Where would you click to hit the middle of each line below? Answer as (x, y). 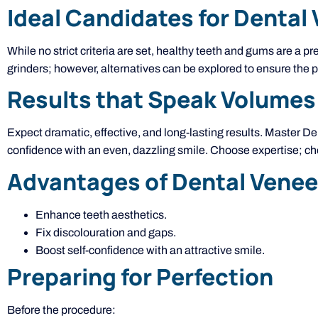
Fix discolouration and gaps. (106, 232)
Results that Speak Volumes (161, 100)
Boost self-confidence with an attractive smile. (150, 250)
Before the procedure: (61, 309)
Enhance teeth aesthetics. (101, 214)
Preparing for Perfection (140, 276)
